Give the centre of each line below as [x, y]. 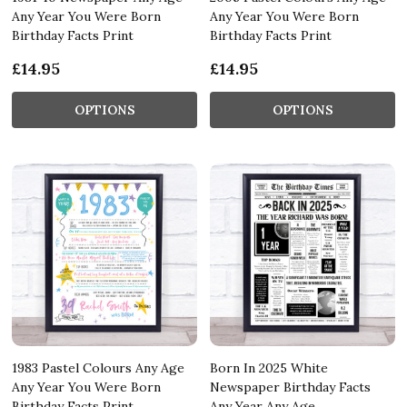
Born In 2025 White [269, 367]
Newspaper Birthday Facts [290, 387]
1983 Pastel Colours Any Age [98, 367]
